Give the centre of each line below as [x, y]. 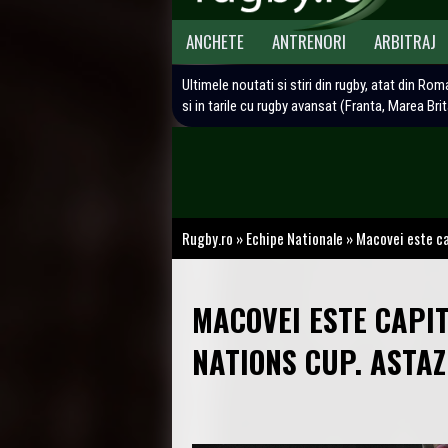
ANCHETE [215, 41]
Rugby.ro [207, 237]
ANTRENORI [309, 41]
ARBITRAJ [405, 41]
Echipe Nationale [294, 237]
